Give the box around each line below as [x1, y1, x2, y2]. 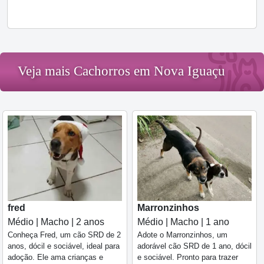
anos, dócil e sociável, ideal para [8, 242, 120, 251]
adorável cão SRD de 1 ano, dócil [137, 242, 252, 251]
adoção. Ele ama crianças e [8, 253, 103, 262]
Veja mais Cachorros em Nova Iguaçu [18, 63, 225, 78]
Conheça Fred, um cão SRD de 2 [8, 230, 121, 240]
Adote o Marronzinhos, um [137, 230, 227, 240]
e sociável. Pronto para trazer [137, 253, 238, 262]
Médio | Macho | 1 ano [137, 217, 229, 227]
